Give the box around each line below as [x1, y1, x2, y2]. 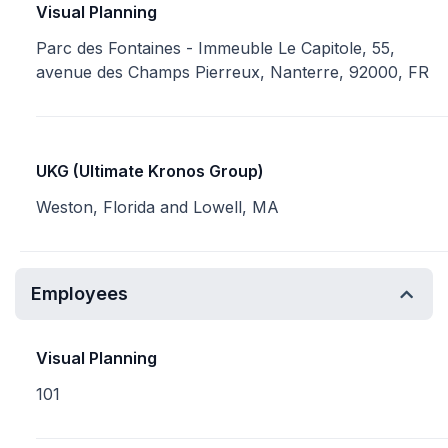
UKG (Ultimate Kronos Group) [36, 161, 264, 181]
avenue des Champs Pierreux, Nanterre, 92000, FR [36, 62, 429, 82]
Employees [31, 283, 128, 304]
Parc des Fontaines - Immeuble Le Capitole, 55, [36, 38, 395, 58]
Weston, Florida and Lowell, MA [36, 197, 279, 217]
